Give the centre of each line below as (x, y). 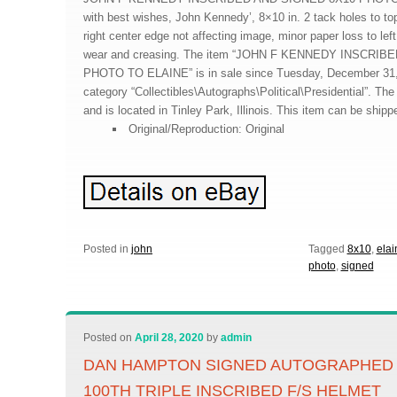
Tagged (326, 249)
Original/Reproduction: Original (206, 129)
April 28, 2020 (170, 338)
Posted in (106, 249)
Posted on (109, 338)
